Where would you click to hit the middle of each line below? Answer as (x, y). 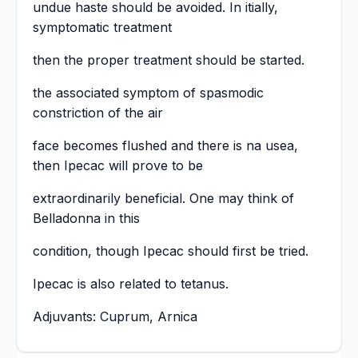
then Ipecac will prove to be (118, 166)
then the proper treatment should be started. (169, 60)
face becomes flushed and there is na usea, (165, 146)
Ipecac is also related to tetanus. (131, 284)
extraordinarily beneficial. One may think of (163, 199)
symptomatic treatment (102, 28)
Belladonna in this (86, 219)
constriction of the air (98, 113)
